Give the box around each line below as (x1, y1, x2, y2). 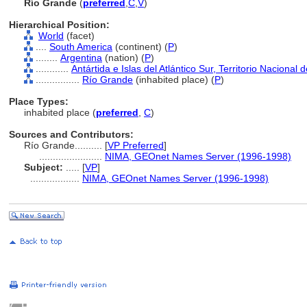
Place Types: (9, 96, 69, 107)
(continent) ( (112, 41, 168, 52)
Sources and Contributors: (9, 129, 134, 140)
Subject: (24, 162, 63, 173)
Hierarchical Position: (9, 19, 110, 30)
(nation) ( (102, 52, 145, 63)
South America (49, 41, 112, 52)
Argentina (60, 52, 102, 63)
